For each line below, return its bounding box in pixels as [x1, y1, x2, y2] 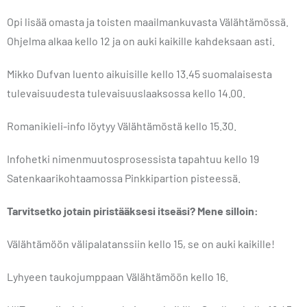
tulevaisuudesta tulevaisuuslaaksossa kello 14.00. [7, 86, 245, 99]
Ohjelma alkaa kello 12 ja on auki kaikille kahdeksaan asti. [7, 34, 275, 47]
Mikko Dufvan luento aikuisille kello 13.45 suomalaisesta [7, 67, 272, 80]
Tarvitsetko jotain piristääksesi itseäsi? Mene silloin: [7, 204, 258, 217]
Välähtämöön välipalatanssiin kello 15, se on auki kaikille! [7, 237, 275, 250]
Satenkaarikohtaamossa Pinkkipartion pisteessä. [7, 171, 241, 184]
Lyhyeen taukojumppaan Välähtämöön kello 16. [7, 270, 228, 283]
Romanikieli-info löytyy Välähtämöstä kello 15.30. [7, 119, 236, 132]
